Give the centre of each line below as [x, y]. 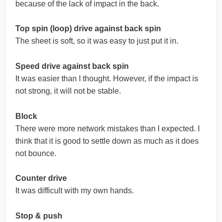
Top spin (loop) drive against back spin [88, 29]
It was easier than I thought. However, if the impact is [107, 78]
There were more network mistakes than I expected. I [108, 128]
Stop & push [39, 216]
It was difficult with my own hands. [75, 191]
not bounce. [36, 153]
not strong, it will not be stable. [68, 91]
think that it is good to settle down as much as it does [107, 141]
